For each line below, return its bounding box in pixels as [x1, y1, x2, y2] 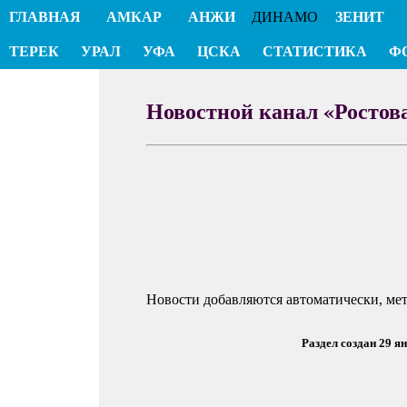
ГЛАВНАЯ [9, 9, 81, 25]
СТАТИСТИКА [263, 44, 367, 59]
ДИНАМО [252, 9, 319, 25]
